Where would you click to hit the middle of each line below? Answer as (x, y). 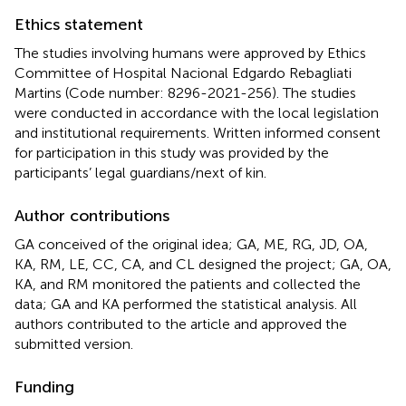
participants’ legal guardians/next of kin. (140, 172)
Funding (44, 387)
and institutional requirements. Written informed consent (198, 132)
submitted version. (74, 343)
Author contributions (92, 215)
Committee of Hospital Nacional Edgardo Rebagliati (183, 72)
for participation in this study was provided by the (172, 152)
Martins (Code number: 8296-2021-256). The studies (185, 92)
